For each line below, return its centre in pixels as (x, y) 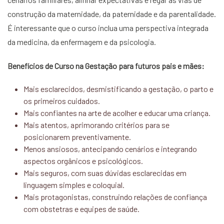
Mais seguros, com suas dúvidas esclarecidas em (105, 173)
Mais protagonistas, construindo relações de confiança (115, 197)
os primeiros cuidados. (62, 101)
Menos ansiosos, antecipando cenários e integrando (110, 149)
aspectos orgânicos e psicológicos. (83, 161)
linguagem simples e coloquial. (74, 185)
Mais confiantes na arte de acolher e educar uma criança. (117, 113)
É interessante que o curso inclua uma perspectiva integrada (108, 28)
